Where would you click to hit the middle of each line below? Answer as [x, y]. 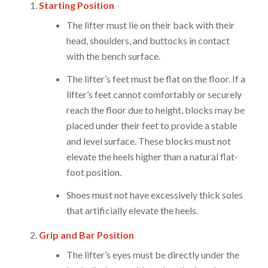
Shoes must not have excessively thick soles [154, 195]
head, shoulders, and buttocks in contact [148, 41]
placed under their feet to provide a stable [151, 126]
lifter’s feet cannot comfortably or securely [154, 95]
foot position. [94, 172]
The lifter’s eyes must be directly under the [153, 255]
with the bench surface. [113, 56]
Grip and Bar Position [86, 235]
